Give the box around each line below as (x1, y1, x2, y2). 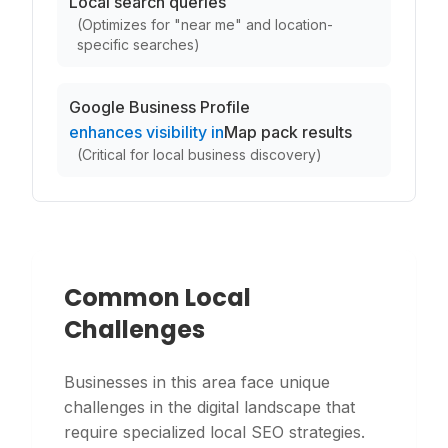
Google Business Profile (69, 97, 250, 117)
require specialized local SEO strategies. (64, 422, 365, 442)
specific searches (77, 36, 194, 53)
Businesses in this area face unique (64, 372, 330, 392)
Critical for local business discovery (82, 146, 316, 163)
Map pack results (224, 122, 352, 142)
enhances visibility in (69, 122, 224, 142)
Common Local (64, 281, 251, 314)
